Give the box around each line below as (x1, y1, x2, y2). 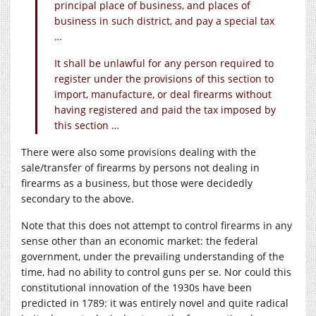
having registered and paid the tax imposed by (54, 102, 276, 116)
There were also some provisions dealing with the (21, 145, 256, 159)
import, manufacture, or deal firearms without (54, 87, 272, 101)
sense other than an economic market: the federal (21, 233, 258, 248)
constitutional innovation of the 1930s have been (21, 280, 252, 294)
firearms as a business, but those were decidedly (21, 176, 253, 190)
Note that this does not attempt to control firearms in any (21, 218, 292, 232)
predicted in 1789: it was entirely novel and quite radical (21, 296, 288, 310)
